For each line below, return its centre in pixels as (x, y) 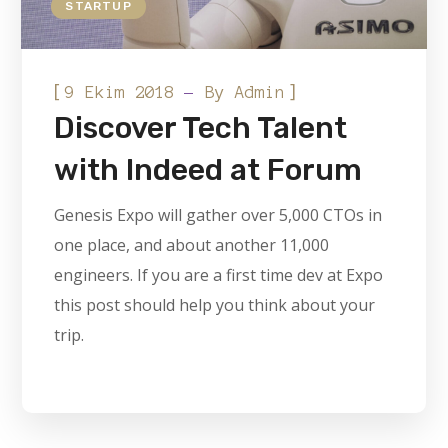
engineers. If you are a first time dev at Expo (219, 275)
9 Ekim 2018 (120, 92)
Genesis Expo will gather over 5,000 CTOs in (218, 215)
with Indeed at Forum (208, 170)
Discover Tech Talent (201, 128)
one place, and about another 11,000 (192, 245)
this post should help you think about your (215, 305)
